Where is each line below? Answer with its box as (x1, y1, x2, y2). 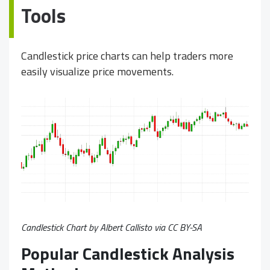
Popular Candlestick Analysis (21, 240, 234, 266)
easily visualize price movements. (21, 63, 174, 80)
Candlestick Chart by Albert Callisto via (21, 219, 168, 234)
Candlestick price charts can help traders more (21, 47, 233, 64)
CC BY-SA (168, 219, 202, 234)
